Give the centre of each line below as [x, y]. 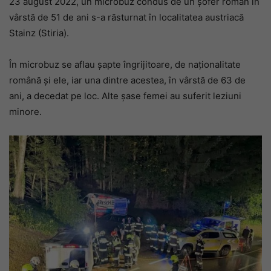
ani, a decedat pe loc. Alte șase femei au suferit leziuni [125, 96]
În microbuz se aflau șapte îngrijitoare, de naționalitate [125, 64]
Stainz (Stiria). [39, 33]
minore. [25, 112]
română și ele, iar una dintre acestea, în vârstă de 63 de [127, 80]
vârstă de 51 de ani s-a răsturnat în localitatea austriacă [126, 17]
